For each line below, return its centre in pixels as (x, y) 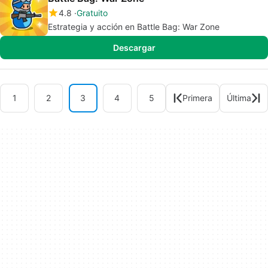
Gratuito (92, 13)
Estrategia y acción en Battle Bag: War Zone (134, 27)
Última (239, 98)
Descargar (134, 48)
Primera (197, 98)
